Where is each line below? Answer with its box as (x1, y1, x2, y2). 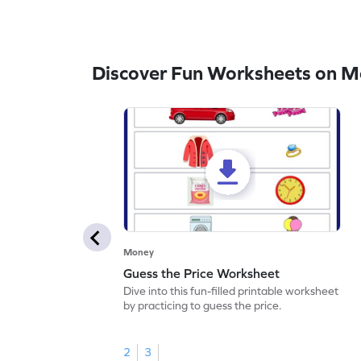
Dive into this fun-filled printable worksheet (123, 284, 339, 298)
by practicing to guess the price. (123, 299, 283, 313)
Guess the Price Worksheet (123, 266, 280, 281)
